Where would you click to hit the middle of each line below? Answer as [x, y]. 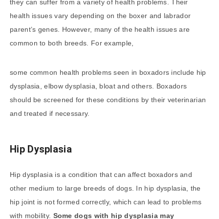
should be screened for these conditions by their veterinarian [108, 99]
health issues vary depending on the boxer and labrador [100, 15]
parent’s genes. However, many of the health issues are [100, 29]
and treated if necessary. [50, 113]
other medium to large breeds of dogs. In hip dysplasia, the [105, 188]
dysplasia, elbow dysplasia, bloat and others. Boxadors [99, 86]
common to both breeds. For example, [72, 43]
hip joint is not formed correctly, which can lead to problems [106, 202]
